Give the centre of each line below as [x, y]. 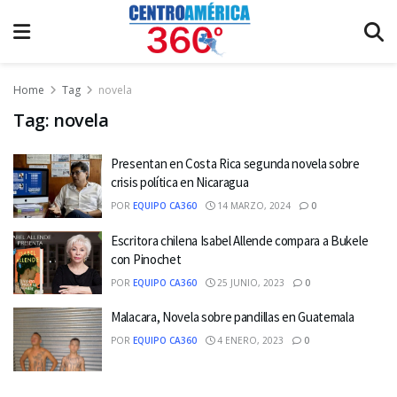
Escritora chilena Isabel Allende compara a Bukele [240, 240]
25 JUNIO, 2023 [249, 282]
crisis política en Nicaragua [180, 182]
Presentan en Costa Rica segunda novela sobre [235, 163]
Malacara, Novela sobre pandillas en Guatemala [233, 317]
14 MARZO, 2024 [253, 206]
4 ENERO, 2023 [249, 340]
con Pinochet [146, 259]
